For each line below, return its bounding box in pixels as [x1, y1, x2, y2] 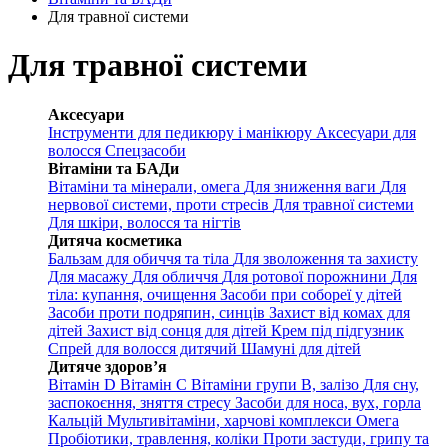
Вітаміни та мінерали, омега [48, 177, 244, 195]
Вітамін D [48, 375, 120, 393]
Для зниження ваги [244, 177, 380, 195]
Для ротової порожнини [222, 267, 391, 285]
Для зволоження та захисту [233, 249, 418, 267]
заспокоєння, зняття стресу [48, 393, 235, 411]
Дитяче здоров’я [48, 357, 167, 375]
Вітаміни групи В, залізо [191, 375, 363, 393]
